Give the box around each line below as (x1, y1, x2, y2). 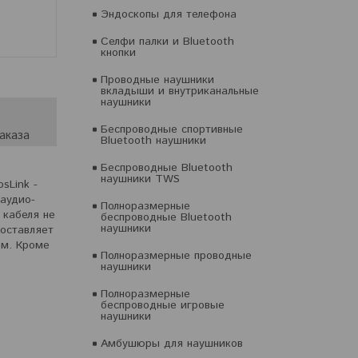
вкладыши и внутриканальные (101, 83, 259, 99)
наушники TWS (101, 171, 180, 187)
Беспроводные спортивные (101, 121, 243, 137)
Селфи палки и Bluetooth (101, 34, 234, 50)
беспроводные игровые (101, 297, 225, 313)
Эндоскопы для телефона (101, 6, 237, 22)
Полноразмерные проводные (101, 248, 252, 264)
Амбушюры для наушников (101, 336, 243, 352)
